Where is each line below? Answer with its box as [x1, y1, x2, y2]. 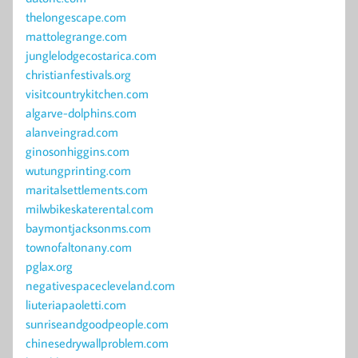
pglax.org [26, 258, 73, 275]
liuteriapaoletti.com [26, 296, 126, 313]
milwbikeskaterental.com [26, 201, 153, 217]
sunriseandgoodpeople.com [26, 316, 169, 332]
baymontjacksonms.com [26, 220, 151, 237]
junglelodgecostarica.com [26, 47, 157, 64]
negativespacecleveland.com [26, 277, 175, 294]
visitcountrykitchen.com [26, 86, 149, 102]
